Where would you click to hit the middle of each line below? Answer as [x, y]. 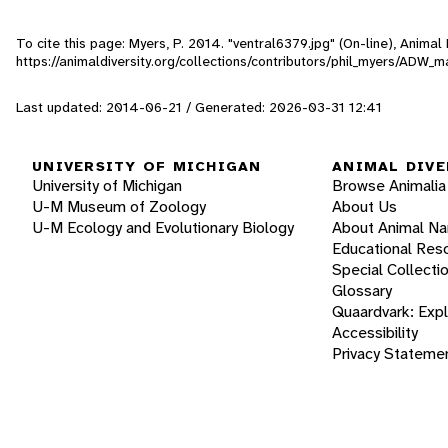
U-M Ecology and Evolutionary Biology [163, 228]
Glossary [362, 291]
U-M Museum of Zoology [119, 207]
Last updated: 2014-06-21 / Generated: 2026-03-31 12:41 [199, 106]
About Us [364, 207]
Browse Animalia [389, 186]
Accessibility [375, 333]
